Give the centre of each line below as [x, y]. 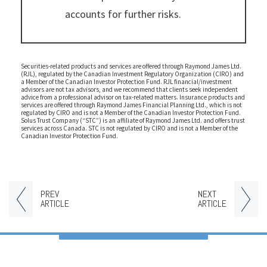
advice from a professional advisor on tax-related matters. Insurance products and [133, 97]
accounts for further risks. [123, 14]
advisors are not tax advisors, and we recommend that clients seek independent [129, 89]
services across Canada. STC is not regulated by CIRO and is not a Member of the [129, 128]
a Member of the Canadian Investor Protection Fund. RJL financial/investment [126, 81]
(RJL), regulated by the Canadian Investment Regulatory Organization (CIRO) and [132, 74]
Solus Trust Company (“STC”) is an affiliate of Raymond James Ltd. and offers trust [133, 120]
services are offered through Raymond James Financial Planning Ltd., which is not [131, 105]
